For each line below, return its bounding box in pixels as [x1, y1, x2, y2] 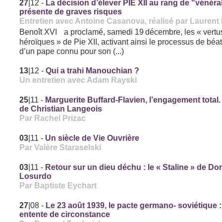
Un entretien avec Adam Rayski [19, 75, 137, 85]
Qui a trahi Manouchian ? [46, 66, 140, 75]
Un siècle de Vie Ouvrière [45, 134, 140, 143]
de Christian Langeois [19, 105, 103, 113]
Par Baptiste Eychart [19, 181, 97, 190]
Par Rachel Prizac [19, 113, 86, 123]
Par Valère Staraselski [19, 143, 102, 152]
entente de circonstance [19, 210, 111, 219]
